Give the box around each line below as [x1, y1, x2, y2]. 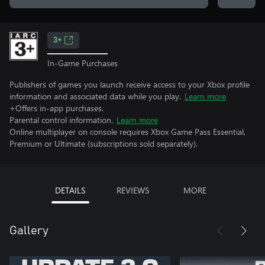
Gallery [9, 224, 49, 237]
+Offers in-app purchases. [9, 102, 104, 114]
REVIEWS [116, 184, 149, 196]
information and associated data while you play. [9, 90, 181, 102]
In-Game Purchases [47, 57, 118, 69]
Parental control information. [9, 114, 113, 125]
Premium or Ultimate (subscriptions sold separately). [9, 137, 198, 149]
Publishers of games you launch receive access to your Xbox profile [9, 78, 250, 90]
